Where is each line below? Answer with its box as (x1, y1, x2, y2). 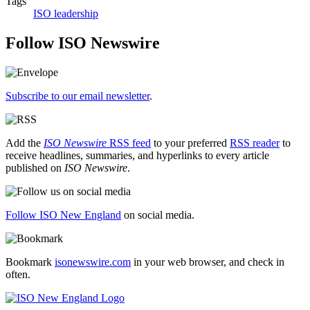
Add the (6, 136, 44, 149)
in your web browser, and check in (131, 255, 284, 268)
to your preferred (151, 136, 230, 149)
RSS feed (107, 136, 151, 149)
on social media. (121, 208, 194, 221)
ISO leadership (33, 7, 98, 19)
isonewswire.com (55, 255, 131, 268)
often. (6, 268, 30, 280)
